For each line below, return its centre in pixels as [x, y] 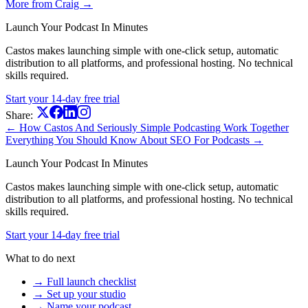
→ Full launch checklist [85, 281]
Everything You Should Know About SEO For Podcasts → [134, 140]
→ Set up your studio [79, 294]
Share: [19, 115]
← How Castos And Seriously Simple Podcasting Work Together [147, 127]
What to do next [40, 258]
